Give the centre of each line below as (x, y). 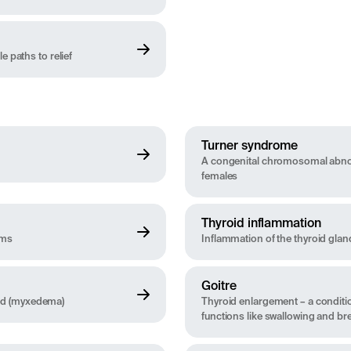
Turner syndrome (250, 147)
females (220, 177)
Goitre (219, 287)
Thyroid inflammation (261, 224)
